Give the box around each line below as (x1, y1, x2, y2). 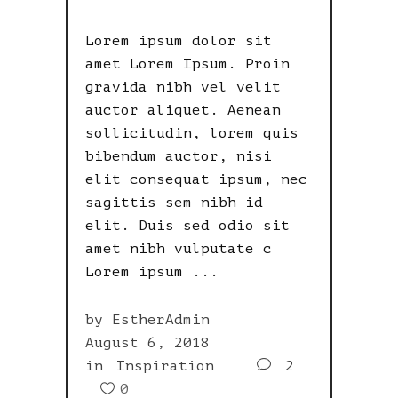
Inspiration (116, 357, 214, 374)
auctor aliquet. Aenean (85, 101, 281, 118)
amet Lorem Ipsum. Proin (85, 55, 290, 72)
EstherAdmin (112, 311, 210, 328)
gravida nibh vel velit (85, 78, 281, 95)
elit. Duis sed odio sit (85, 217, 290, 234)
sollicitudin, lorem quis (85, 124, 298, 141)
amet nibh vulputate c (85, 240, 272, 257)
